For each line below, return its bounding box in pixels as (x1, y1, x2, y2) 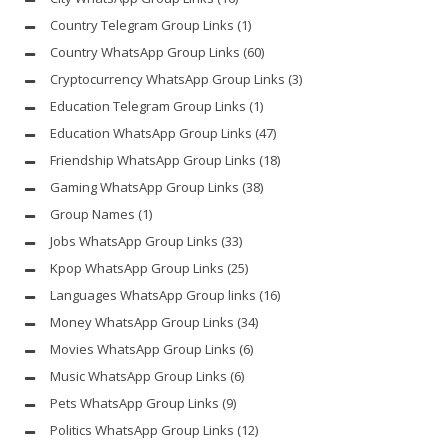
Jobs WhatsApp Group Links (50, 232, 218, 251)
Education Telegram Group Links (50, 97, 246, 116)
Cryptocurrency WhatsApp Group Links (50, 70, 285, 89)
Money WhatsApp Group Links (50, 313, 234, 332)
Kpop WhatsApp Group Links (50, 259, 224, 278)
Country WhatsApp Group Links (50, 43, 240, 62)
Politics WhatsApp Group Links (50, 421, 234, 440)
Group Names (50, 205, 135, 224)
